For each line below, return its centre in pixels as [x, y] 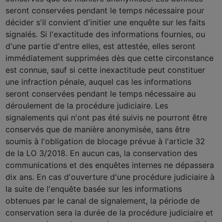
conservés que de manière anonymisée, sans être [98, 129]
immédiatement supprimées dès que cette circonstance [110, 58]
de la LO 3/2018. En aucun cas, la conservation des [102, 153]
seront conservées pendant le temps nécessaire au [101, 93]
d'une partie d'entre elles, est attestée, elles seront [101, 46]
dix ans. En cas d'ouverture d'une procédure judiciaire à [110, 177]
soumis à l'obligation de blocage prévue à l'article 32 [106, 141]
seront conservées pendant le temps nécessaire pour [105, 10]
